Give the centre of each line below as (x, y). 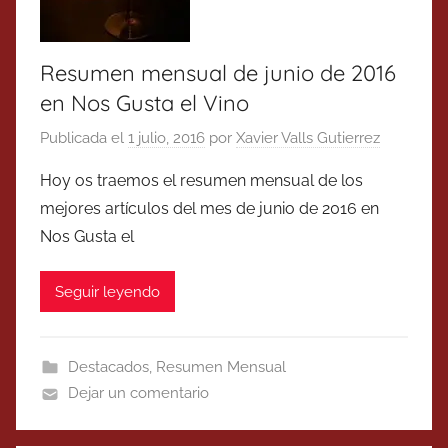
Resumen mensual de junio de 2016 (218, 72)
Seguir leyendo (107, 291)
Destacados (108, 367)
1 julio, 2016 (166, 138)
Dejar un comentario (138, 393)
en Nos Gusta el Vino (144, 102)
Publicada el (84, 138)
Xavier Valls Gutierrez (308, 138)
